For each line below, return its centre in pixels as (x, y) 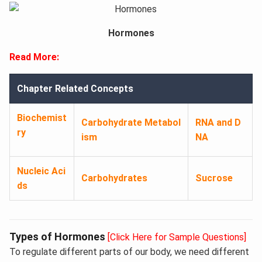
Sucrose (214, 178)
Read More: (34, 57)
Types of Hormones (57, 237)
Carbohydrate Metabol (131, 123)
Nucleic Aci (41, 171)
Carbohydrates (114, 178)
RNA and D (218, 123)
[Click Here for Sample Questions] (177, 237)
